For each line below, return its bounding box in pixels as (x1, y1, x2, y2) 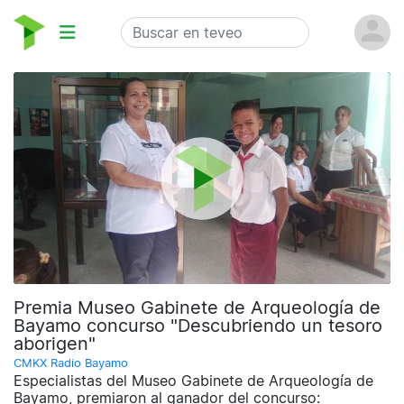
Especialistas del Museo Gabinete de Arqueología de (14, 372, 373, 390)
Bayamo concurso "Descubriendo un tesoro (14, 315, 382, 337)
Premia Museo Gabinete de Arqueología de (14, 297, 381, 319)
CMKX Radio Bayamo (14, 356, 128, 371)
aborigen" (14, 333, 96, 355)
